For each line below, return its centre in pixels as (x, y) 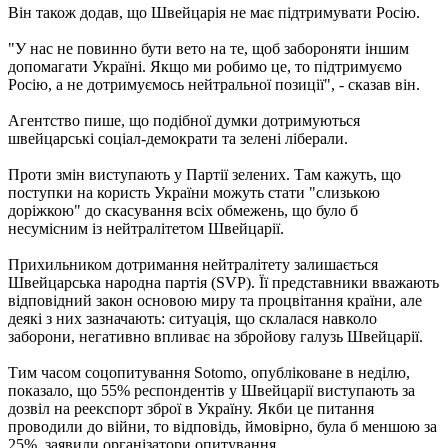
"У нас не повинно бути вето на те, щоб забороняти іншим (208, 48)
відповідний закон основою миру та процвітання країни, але (215, 300)
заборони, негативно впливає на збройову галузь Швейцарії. (215, 336)
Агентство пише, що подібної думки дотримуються (184, 120)
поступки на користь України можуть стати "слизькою (194, 192)
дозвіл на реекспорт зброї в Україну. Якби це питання (191, 408)
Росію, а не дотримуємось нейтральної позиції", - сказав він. (214, 84)
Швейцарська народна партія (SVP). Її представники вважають (223, 282)
